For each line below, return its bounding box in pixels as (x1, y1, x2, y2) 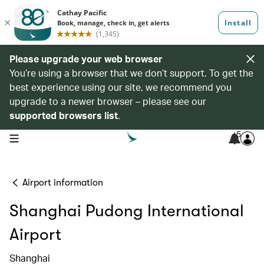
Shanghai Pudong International (9, 202, 244, 220)
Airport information (22, 177, 103, 188)
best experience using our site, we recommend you (9, 81, 232, 93)
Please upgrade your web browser (9, 52, 163, 65)
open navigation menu (9, 133, 84, 142)
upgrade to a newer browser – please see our (9, 95, 206, 107)
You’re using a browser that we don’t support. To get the (9, 67, 253, 79)
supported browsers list (9, 109, 118, 121)
